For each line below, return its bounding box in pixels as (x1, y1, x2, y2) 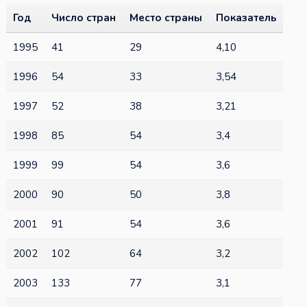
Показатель (215, 11, 276, 25)
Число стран (51, 11, 116, 25)
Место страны (129, 11, 202, 25)
